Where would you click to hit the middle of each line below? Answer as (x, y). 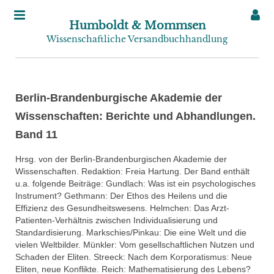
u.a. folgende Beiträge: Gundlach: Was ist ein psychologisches (135, 183)
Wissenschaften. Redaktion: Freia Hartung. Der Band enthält (132, 171)
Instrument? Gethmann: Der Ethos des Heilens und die (121, 196)
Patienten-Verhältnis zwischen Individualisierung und (117, 220)
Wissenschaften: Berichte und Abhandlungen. (135, 116)
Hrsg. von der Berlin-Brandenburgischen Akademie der (121, 159)
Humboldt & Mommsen (137, 26)
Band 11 (36, 135)
